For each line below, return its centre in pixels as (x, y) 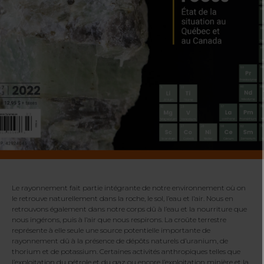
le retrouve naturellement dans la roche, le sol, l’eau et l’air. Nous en (123, 199)
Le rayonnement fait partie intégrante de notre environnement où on (129, 188)
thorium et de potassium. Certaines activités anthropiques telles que (126, 252)
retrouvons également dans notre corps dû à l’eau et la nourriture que (129, 209)
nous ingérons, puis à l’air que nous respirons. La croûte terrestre (119, 220)
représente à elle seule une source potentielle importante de (111, 230)
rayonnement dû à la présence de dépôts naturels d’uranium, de (120, 241)
